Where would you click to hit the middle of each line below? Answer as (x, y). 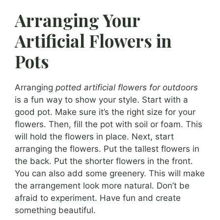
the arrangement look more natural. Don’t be (102, 186)
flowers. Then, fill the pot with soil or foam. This (109, 124)
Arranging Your (77, 20)
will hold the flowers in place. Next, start (94, 137)
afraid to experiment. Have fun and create (98, 198)
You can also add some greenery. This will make (110, 174)
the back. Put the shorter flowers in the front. (104, 161)
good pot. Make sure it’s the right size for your (105, 112)
